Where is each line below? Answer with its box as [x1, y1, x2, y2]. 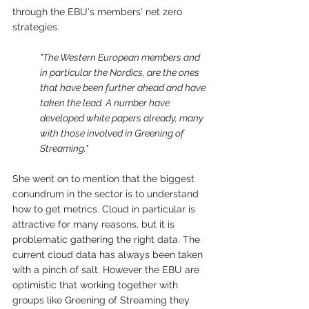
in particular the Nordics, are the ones [40, 67, 201, 78]
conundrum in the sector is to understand [12, 188, 201, 199]
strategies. [12, 21, 62, 32]
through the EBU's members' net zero [12, 6, 185, 17]
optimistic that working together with [12, 279, 181, 290]
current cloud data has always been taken [12, 249, 206, 260]
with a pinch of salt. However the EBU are [12, 264, 202, 275]
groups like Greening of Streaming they [12, 295, 192, 306]
